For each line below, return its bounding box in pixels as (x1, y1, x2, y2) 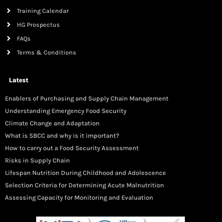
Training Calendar (16, 7, 69, 14)
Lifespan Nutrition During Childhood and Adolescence (5, 168, 166, 176)
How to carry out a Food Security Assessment (5, 144, 139, 152)
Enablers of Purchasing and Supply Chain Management (5, 94, 168, 102)
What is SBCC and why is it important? (5, 131, 119, 139)
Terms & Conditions (16, 49, 76, 56)
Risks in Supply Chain (5, 156, 70, 164)
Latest (9, 76, 28, 84)
